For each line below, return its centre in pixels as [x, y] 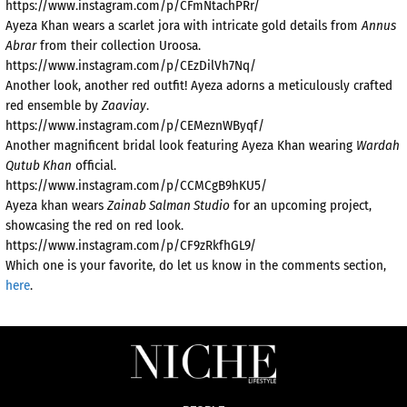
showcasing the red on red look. [94, 225]
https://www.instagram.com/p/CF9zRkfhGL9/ [131, 245]
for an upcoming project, [301, 205]
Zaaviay [124, 105]
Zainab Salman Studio [169, 205]
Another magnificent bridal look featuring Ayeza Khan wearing [181, 145]
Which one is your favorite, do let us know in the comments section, [196, 265]
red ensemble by [54, 105]
